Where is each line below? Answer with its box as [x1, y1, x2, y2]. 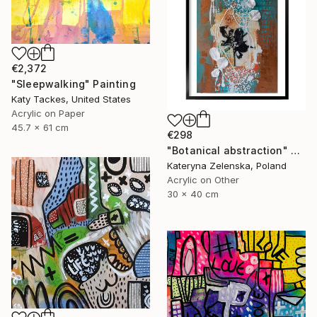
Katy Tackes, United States [11, 93, 131, 105]
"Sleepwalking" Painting [11, 78, 136, 91]
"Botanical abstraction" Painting [290, 144, 300, 157]
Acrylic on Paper [11, 108, 85, 120]
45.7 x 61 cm [11, 122, 69, 134]
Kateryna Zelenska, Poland [167, 160, 287, 172]
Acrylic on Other [167, 174, 239, 186]
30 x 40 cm [167, 188, 219, 200]
